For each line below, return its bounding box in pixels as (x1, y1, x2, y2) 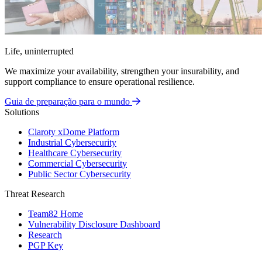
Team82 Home (28, 209, 83, 219)
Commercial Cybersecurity (28, 158, 127, 169)
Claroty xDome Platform (28, 127, 119, 137)
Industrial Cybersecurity (28, 137, 116, 148)
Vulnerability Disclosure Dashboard (28, 219, 160, 230)
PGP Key (28, 240, 63, 251)
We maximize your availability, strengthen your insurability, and (5, 66, 239, 77)
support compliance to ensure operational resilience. (5, 77, 195, 87)
